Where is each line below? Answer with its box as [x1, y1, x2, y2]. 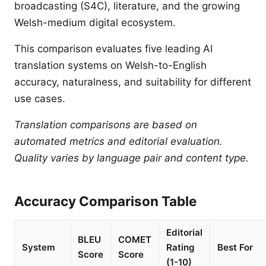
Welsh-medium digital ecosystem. [14, 17, 176, 28]
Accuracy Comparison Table [14, 193, 197, 209]
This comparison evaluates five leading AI [14, 43, 213, 55]
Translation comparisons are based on [14, 119, 197, 131]
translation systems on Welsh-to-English [14, 59, 207, 71]
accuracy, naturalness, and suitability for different [14, 76, 251, 88]
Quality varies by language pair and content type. [14, 152, 249, 164]
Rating [166, 242, 195, 253]
